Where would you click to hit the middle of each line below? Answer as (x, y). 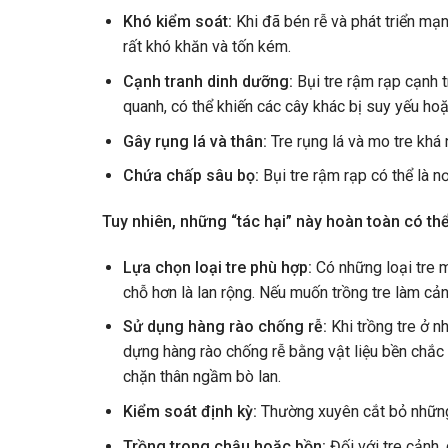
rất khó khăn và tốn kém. (206, 47)
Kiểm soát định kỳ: (189, 411)
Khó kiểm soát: (177, 22)
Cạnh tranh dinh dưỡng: (207, 81)
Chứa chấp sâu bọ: (190, 176)
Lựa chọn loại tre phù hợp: (217, 267)
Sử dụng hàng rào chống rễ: (224, 327)
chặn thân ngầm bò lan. (201, 377)
